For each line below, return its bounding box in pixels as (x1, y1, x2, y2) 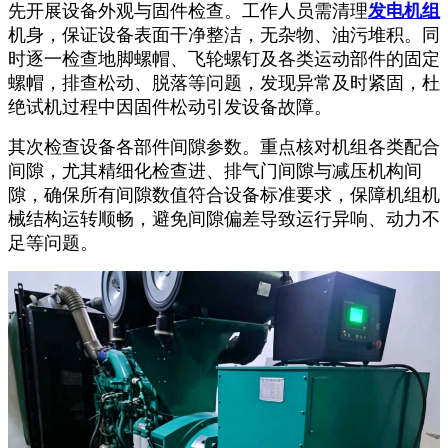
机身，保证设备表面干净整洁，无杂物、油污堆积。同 (8, 24, 440, 45)
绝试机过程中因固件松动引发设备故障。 (8, 96, 332, 117)
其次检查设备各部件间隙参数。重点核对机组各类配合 (8, 136, 440, 157)
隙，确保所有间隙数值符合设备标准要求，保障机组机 (8, 184, 440, 205)
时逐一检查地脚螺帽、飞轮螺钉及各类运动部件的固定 (8, 48, 440, 69)
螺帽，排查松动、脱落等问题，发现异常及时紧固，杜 (8, 72, 440, 93)
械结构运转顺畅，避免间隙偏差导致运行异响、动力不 (8, 208, 440, 229)
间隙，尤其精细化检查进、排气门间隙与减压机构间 (8, 160, 422, 181)
